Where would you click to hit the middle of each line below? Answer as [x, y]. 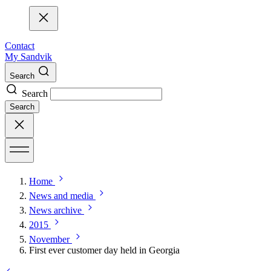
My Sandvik [28, 57]
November [49, 240]
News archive [55, 211]
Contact [20, 46]
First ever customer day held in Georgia [104, 250]
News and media [61, 196]
